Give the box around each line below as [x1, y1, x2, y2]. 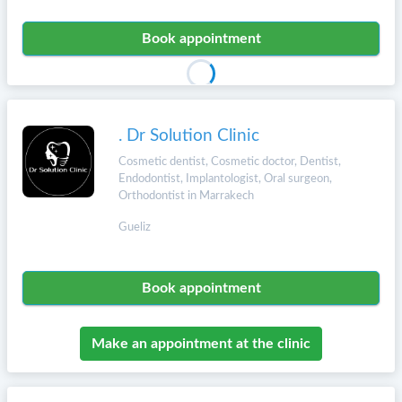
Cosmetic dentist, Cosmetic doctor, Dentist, [118, 156, 341, 168]
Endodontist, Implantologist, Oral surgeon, [118, 173, 332, 185]
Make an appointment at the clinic [92, 336, 310, 351]
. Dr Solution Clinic [118, 127, 259, 144]
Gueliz [118, 222, 151, 233]
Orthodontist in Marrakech [118, 190, 254, 202]
